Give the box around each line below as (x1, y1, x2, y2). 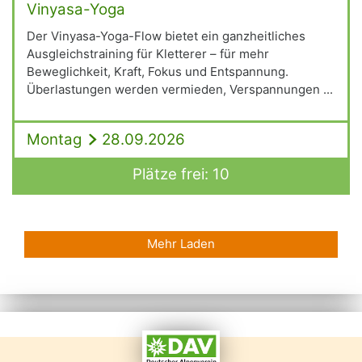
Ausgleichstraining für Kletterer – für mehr (27, 45, 269, 61)
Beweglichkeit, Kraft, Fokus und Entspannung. (27, 63, 288, 79)
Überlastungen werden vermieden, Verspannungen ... (27, 81, 333, 97)
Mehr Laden (147, 236, 215, 251)
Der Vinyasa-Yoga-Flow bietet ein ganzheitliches (27, 27, 305, 44)
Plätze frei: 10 (133, 165, 229, 183)
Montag (27, 130, 82, 149)
